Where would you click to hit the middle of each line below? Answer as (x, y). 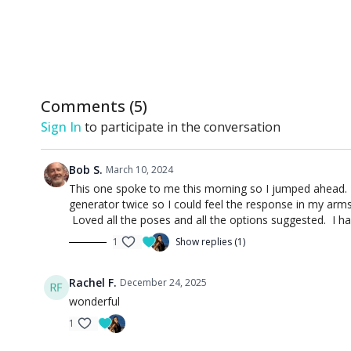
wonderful (94, 301)
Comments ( (87, 106)
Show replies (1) (210, 242)
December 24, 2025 (163, 282)
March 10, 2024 (139, 170)
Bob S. (86, 170)
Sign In (61, 127)
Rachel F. (93, 282)
